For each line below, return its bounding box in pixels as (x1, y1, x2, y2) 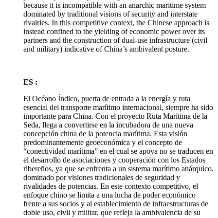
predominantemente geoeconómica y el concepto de (23, 138, 182, 146)
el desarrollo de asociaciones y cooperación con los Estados (23, 155, 205, 164)
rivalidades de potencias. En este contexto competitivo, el (23, 182, 198, 190)
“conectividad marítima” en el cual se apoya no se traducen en (23, 146, 213, 155)
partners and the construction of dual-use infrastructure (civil (23, 36, 207, 44)
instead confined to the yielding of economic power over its (23, 27, 205, 36)
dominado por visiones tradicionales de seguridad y (23, 173, 180, 182)
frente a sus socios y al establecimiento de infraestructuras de (23, 199, 208, 208)
